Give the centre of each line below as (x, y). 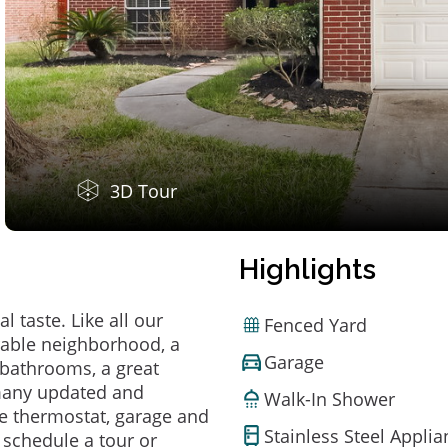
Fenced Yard (315, 324)
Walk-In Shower (329, 398)
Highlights (307, 269)
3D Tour (143, 191)
